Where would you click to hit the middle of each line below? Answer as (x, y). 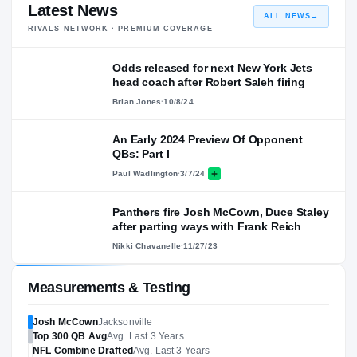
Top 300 (51, 336)
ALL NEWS (287, 16)
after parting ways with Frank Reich (207, 226)
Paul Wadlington (145, 174)
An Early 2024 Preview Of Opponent (208, 139)
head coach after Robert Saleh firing (209, 82)
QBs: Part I (141, 153)
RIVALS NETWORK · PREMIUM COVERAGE (120, 28)
